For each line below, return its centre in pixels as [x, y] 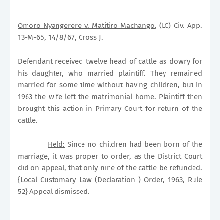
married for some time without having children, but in [110, 85]
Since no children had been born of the [134, 144]
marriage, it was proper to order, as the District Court [110, 156]
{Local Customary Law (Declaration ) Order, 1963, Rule [110, 179]
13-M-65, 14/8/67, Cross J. [60, 37]
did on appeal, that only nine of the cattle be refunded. [110, 168]
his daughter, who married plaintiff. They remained [110, 73]
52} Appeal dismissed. [54, 191]
